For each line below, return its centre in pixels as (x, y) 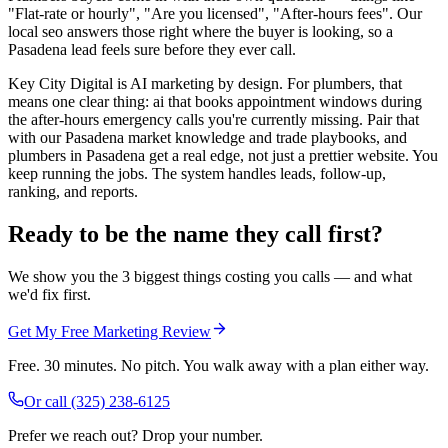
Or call (47, 401)
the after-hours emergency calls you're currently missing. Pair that (213, 120)
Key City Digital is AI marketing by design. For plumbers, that (205, 84)
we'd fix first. (49, 294)
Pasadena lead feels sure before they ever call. (152, 50)
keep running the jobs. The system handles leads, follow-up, (197, 174)
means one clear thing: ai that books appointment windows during (215, 102)
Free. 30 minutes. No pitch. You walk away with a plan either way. (218, 365)
